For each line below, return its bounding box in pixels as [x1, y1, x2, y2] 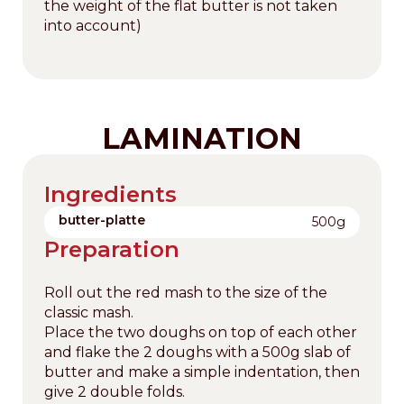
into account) [44, 16, 142, 34]
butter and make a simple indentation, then [44, 363, 360, 381]
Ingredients [44, 180, 177, 207]
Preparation [44, 235, 179, 262]
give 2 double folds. [44, 382, 185, 400]
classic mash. [44, 303, 133, 321]
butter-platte [59, 211, 145, 228]
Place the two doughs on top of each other [44, 323, 357, 341]
